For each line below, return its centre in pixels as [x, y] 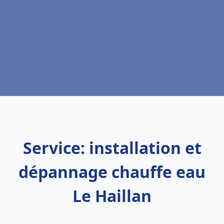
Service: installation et [112, 148]
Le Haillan [112, 196]
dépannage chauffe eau [112, 172]
